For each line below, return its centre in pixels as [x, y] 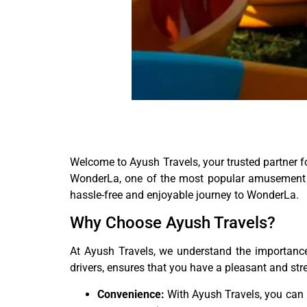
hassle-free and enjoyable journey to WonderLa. [184, 195]
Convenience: [131, 294]
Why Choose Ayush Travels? [173, 223]
